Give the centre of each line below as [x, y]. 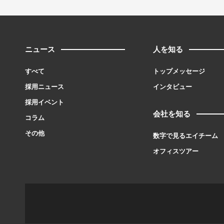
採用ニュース [44, 87]
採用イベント [44, 102]
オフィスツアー [176, 151]
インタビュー [173, 87]
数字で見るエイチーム [186, 136]
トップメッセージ [179, 71]
